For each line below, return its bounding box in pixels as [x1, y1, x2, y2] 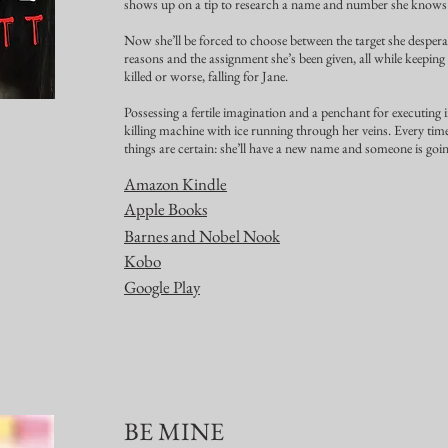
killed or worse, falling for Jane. [124, 67, 288, 85]
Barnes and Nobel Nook [124, 225, 280, 247]
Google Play [124, 276, 200, 298]
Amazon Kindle [124, 173, 227, 195]
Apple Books [124, 198, 207, 220]
